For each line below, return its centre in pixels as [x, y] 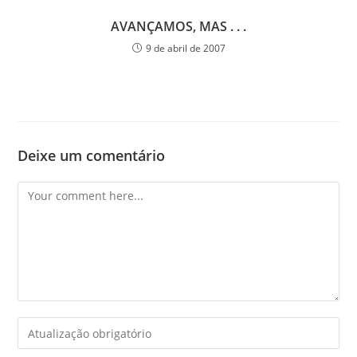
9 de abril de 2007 [185, 48]
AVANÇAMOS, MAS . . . [178, 26]
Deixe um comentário [92, 155]
